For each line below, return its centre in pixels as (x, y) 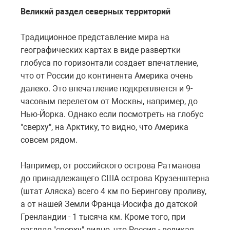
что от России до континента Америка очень (107, 75)
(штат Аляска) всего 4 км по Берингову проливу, (113, 191)
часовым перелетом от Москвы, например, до (109, 101)
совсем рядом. (49, 140)
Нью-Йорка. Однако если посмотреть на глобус (112, 114)
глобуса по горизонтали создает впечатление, (109, 63)
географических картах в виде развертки (101, 50)
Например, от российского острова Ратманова (111, 165)
